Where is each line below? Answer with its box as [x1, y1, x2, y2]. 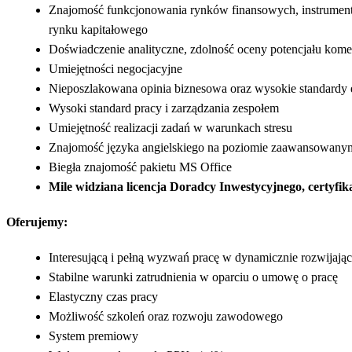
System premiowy [49, 328, 138, 343]
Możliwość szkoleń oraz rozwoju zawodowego [49, 309, 283, 323]
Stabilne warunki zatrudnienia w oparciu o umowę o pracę [49, 269, 338, 284]
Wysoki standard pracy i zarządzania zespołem [49, 101, 279, 115]
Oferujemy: [6, 214, 68, 229]
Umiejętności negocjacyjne [49, 61, 182, 75]
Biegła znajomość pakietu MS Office [49, 159, 232, 174]
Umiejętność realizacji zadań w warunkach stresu [49, 120, 292, 134]
